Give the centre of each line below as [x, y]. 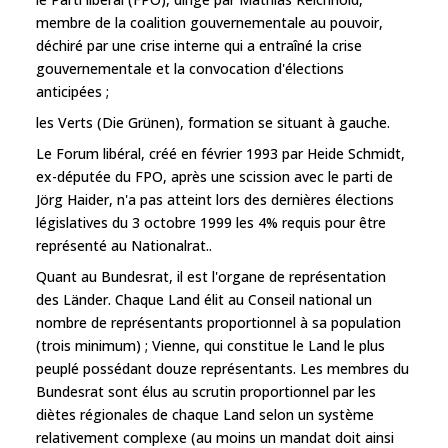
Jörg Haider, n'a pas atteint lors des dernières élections [215, 199]
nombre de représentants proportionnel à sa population [218, 322]
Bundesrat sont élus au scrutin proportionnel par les [206, 391]
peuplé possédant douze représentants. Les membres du [222, 368]
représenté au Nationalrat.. [124, 245]
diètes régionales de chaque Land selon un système [205, 414]
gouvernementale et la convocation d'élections [190, 68]
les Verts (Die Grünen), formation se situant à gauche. [213, 122]
